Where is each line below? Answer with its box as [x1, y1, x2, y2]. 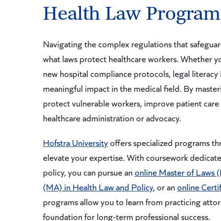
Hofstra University [43, 137, 108, 148]
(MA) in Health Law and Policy [43, 181, 153, 193]
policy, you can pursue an [43, 166, 135, 178]
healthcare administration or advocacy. [43, 112, 181, 124]
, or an [153, 181, 177, 193]
